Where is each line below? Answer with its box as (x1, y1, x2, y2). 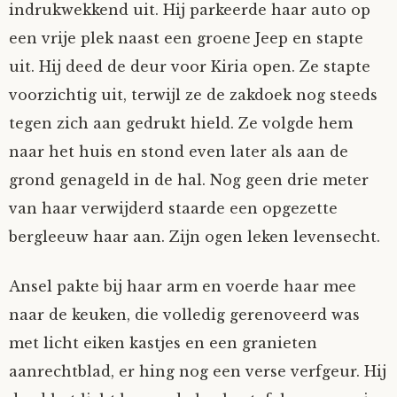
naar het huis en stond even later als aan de (9, 143, 348, 160)
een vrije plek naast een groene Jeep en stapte (9, 29, 363, 47)
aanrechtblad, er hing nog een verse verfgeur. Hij (9, 362, 386, 380)
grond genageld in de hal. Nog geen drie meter (9, 171, 369, 189)
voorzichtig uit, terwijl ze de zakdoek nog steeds (9, 86, 378, 104)
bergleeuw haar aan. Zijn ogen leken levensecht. (9, 228, 380, 245)
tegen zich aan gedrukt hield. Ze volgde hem (9, 114, 353, 132)
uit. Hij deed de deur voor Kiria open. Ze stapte (9, 58, 370, 75)
